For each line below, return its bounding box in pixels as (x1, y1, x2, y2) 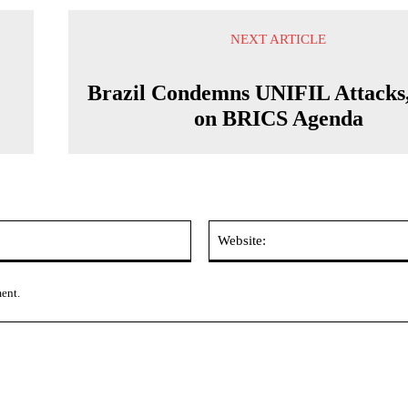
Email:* (189, 221, 231, 237)
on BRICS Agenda (193, 107, 363, 130)
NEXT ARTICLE (230, 32, 327, 46)
